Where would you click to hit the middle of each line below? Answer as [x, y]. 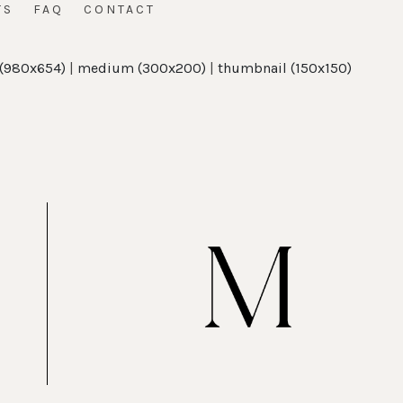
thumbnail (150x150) [284, 68]
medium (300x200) [141, 68]
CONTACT [120, 9]
